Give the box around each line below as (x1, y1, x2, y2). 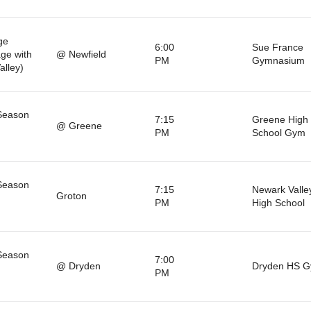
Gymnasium (251, 54, 305, 66)
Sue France (251, 41, 303, 53)
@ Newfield (56, 48, 106, 60)
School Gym (251, 126, 305, 138)
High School (251, 196, 305, 208)
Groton (56, 190, 87, 201)
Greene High (251, 113, 308, 125)
